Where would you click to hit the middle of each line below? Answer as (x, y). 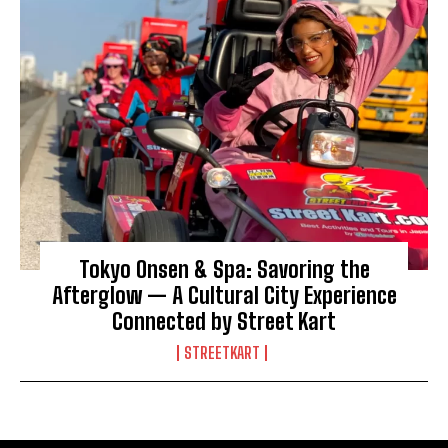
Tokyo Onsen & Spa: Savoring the (224, 269)
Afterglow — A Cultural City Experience (224, 295)
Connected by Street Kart (224, 321)
